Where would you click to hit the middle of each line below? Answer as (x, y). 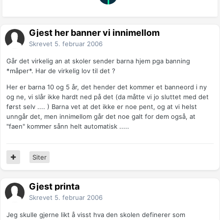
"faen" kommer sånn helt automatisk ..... (68, 126)
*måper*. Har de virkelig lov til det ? (61, 71)
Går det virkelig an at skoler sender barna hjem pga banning (98, 61)
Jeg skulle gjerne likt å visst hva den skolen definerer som (96, 215)
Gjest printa (54, 187)
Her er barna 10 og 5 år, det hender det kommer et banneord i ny (107, 87)
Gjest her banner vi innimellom (94, 33)
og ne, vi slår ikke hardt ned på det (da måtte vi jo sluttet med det (108, 97)
